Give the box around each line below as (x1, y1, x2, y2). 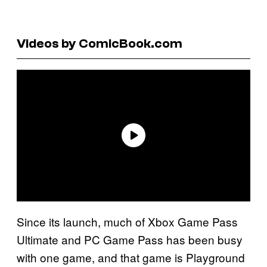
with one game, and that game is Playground (17, 249, 245, 265)
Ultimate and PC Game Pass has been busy (17, 231, 243, 247)
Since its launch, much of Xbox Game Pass (17, 213, 238, 229)
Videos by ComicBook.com (17, 35, 182, 51)
